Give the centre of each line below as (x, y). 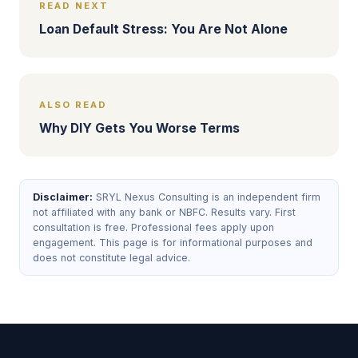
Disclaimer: (63, 197)
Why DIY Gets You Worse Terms (139, 128)
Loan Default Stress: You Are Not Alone (163, 29)
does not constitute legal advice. (111, 258)
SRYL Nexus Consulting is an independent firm (207, 197)
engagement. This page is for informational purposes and (173, 243)
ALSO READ (73, 105)
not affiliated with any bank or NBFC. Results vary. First (164, 212)
